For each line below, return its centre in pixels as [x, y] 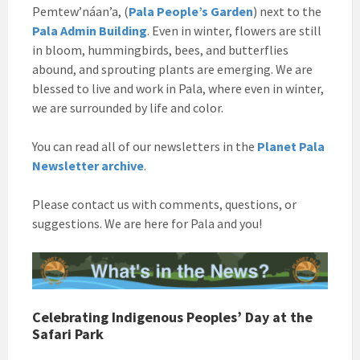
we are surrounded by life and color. [128, 107]
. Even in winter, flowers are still [234, 30]
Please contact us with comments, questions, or [164, 204]
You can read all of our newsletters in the [145, 146]
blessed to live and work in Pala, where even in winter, [178, 88]
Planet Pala [291, 146]
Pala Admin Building [90, 30]
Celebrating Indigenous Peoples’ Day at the [172, 317]
